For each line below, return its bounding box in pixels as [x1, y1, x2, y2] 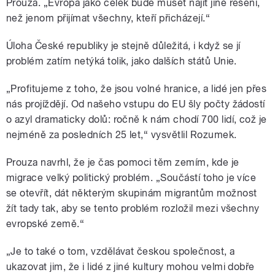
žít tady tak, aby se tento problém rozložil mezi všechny [6, 203, 260, 215]
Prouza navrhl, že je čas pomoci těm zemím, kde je [6, 157, 239, 169]
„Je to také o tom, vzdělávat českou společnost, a [6, 246, 235, 258]
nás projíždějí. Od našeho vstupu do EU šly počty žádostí [6, 98, 265, 110]
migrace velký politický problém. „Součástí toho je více [6, 172, 257, 184]
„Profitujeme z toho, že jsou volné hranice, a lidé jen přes [6, 83, 267, 95]
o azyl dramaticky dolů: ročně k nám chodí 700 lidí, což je [6, 114, 267, 126]
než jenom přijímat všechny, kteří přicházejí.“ [6, 12, 211, 25]
